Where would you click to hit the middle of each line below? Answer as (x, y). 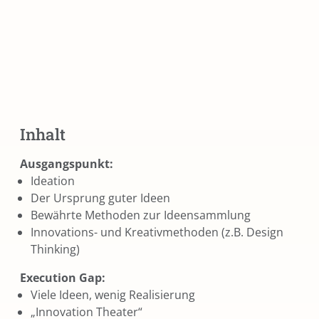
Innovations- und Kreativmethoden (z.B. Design (157, 232)
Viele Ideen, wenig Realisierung (113, 294)
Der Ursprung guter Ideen (100, 198)
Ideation (53, 181)
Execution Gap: (63, 277)
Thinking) (55, 249)
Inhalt (43, 134)
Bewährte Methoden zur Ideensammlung (141, 215)
